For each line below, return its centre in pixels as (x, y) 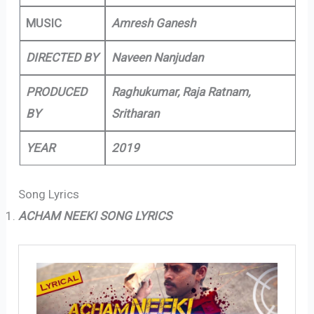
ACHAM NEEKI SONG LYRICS (95, 216)
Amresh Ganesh (153, 23)
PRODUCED (56, 92)
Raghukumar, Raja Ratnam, (181, 92)
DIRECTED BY (62, 58)
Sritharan (135, 114)
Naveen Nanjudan (157, 58)
